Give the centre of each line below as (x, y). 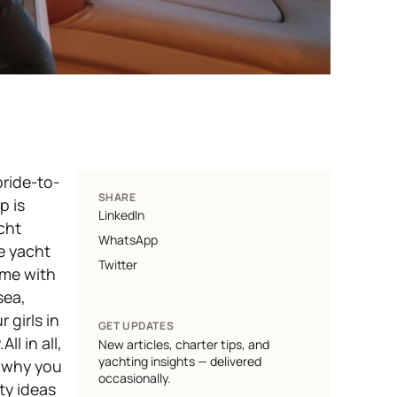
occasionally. (134, 378)
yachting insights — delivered (179, 361)
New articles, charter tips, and (183, 344)
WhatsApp (128, 240)
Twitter (117, 264)
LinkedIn (121, 215)
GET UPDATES (136, 326)
